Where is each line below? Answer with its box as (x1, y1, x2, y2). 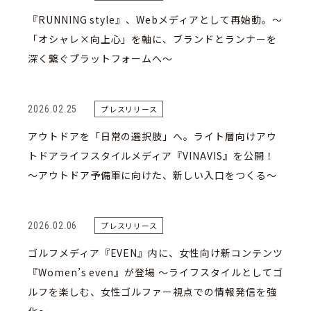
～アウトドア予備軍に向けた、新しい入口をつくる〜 (27, 168, 277, 182)
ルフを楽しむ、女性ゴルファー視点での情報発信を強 (27, 285, 277, 299)
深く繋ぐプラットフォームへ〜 (27, 51, 174, 65)
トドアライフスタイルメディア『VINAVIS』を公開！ (27, 149, 275, 162)
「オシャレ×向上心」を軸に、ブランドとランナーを (27, 32, 277, 46)
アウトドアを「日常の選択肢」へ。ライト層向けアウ (27, 129, 277, 143)
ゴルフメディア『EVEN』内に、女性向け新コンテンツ (27, 246, 283, 260)
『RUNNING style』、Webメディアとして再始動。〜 (27, 12, 283, 26)
